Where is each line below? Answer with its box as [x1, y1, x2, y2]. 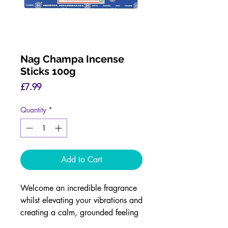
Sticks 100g [20, 65, 76, 77]
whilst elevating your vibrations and [20, 195, 142, 206]
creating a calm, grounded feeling [20, 207, 138, 218]
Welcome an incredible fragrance [20, 183, 137, 193]
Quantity [20, 105, 46, 115]
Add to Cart [61, 154, 102, 165]
